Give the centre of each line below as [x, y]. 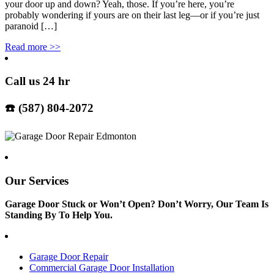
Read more [26, 46]
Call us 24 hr [37, 81]
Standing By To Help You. [59, 215]
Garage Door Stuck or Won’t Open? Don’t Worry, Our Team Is [137, 204]
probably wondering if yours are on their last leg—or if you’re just [132, 15]
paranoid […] [31, 26]
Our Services [37, 180]
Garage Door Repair [69, 257]
